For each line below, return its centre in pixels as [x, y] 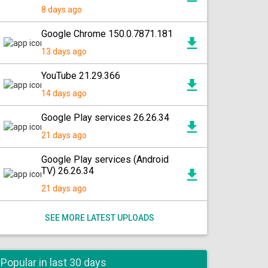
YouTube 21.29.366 [81, 76]
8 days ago [62, 10]
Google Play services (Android [105, 159]
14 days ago [64, 93]
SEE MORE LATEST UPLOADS [99, 218]
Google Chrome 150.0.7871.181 [107, 34]
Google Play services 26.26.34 [105, 118]
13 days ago [64, 51]
